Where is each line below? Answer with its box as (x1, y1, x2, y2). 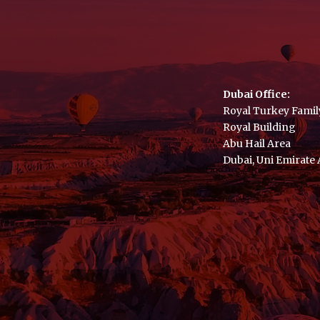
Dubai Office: (223, 87, 290, 101)
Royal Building (223, 120, 296, 134)
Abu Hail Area (223, 136, 291, 150)
